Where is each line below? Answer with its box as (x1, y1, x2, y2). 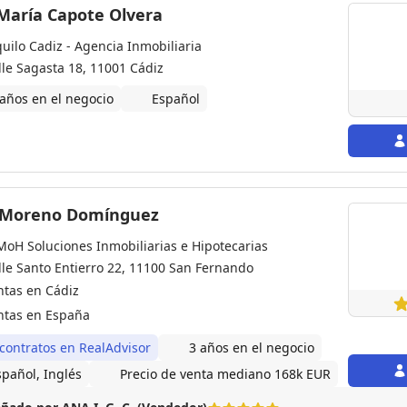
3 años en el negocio (189, 339, 314, 356)
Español (152, 90, 200, 107)
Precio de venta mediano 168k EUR (120, 365, 331, 382)
